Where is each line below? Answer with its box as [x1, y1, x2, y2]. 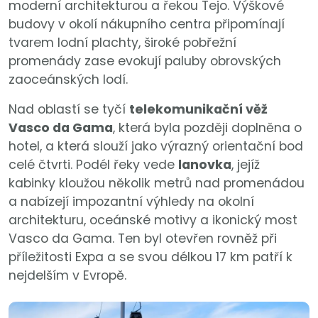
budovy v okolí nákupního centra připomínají [9, 16, 285, 33]
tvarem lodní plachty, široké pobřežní [9, 34, 236, 52]
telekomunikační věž [129, 101, 268, 119]
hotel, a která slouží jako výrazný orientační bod [9, 138, 303, 155]
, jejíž [231, 156, 260, 174]
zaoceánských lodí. [9, 71, 128, 89]
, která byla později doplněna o [113, 119, 302, 137]
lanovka [178, 156, 231, 174]
